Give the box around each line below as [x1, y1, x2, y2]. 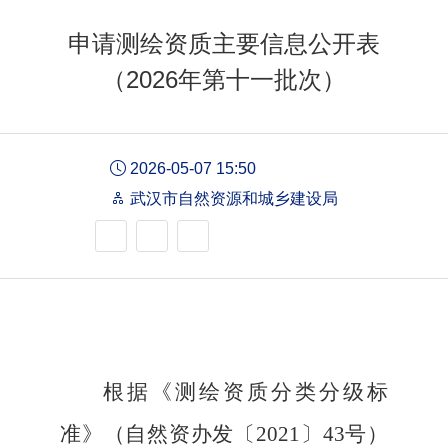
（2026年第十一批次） [102, 66, 346, 94]
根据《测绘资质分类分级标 [103, 380, 388, 405]
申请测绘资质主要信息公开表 [68, 30, 380, 58]
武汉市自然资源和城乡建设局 [126, 190, 338, 208]
